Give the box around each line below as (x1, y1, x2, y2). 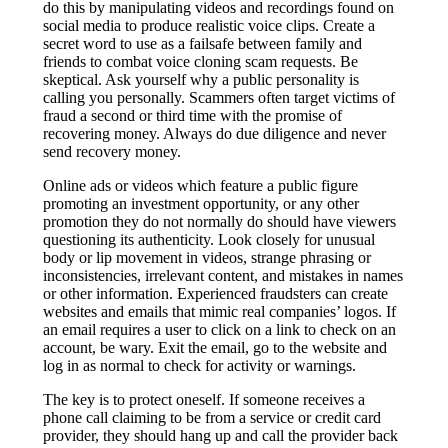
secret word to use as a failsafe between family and (43, 34, 363, 52)
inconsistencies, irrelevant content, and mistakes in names (43, 266, 404, 284)
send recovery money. (43, 142, 182, 160)
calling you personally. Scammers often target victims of (43, 88, 396, 106)
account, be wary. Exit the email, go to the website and (43, 338, 388, 356)
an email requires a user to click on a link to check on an (43, 320, 397, 338)
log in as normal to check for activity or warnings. (43, 356, 357, 374)
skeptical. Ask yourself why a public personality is (43, 70, 360, 88)
